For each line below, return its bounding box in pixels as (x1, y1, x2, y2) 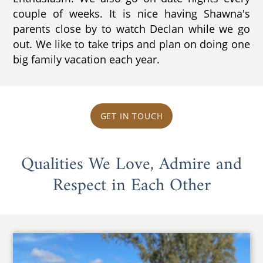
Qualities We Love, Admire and (21, 149, 242, 180)
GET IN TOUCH (100, 110, 163, 122)
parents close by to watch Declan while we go (13, 21, 250, 36)
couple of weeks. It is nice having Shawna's (13, 6, 250, 21)
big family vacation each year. (13, 52, 160, 66)
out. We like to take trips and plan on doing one (13, 36, 250, 51)
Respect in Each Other (52, 170, 211, 201)
